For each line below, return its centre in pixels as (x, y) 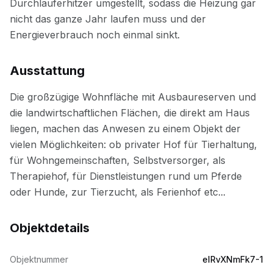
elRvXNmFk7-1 (233, 259)
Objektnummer (39, 259)
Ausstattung (47, 71)
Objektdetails (50, 228)
